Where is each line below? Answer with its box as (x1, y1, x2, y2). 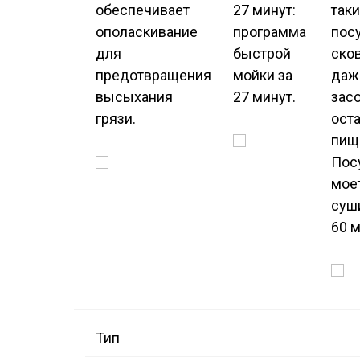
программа (233, 23, 306, 41)
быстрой (233, 45, 291, 63)
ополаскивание (96, 23, 198, 41)
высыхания (96, 88, 173, 106)
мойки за (233, 67, 292, 84)
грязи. (96, 110, 136, 128)
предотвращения (96, 67, 211, 84)
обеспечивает (96, 2, 190, 19)
